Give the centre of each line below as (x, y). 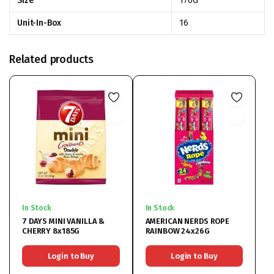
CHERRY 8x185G (51, 231)
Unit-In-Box (39, 23)
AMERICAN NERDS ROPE (187, 221)
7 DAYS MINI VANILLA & (45, 221)
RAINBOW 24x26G (177, 231)
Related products (52, 59)
